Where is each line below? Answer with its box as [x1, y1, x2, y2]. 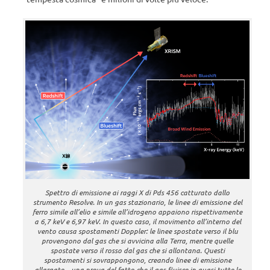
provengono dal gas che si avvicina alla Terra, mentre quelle [42, 235, 233, 245]
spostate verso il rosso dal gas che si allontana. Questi [50, 245, 225, 255]
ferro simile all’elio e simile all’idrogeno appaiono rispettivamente [33, 206, 242, 216]
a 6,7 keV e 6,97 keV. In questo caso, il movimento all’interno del [34, 216, 241, 226]
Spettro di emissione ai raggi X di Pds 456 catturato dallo [45, 187, 230, 197]
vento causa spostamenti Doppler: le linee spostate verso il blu [37, 225, 238, 236]
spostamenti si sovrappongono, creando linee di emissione [43, 254, 231, 265]
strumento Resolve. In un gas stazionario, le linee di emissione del [33, 196, 242, 207]
